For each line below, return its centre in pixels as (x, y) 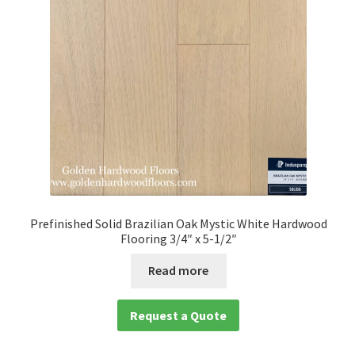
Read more (179, 271)
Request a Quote (179, 315)
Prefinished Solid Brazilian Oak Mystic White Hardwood (178, 223)
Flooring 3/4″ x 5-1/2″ (178, 238)
